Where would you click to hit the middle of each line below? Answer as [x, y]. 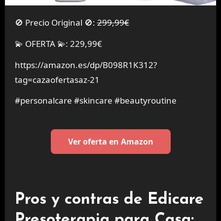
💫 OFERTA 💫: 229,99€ [58, 43]
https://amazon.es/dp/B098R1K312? [86, 65]
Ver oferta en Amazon [110, 142]
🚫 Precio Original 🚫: [60, 22]
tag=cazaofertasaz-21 [57, 79]
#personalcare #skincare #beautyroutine [95, 101]
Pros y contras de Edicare [109, 200]
